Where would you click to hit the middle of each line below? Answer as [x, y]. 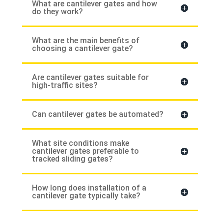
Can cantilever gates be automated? [97, 114]
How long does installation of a [89, 188]
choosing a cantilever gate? [82, 49]
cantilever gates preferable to [85, 151]
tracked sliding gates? [72, 159]
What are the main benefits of [85, 41]
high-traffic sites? [65, 85]
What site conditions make [80, 143]
